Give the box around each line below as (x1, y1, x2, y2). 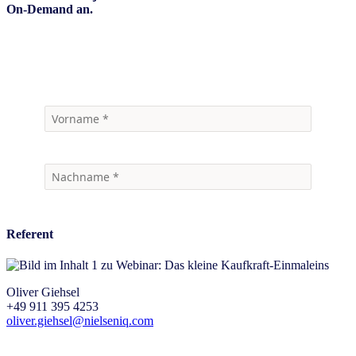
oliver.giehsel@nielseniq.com (6, 314, 153, 328)
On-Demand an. (6, 2, 93, 16)
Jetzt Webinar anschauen (6, 43, 130, 57)
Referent (6, 226, 53, 241)
